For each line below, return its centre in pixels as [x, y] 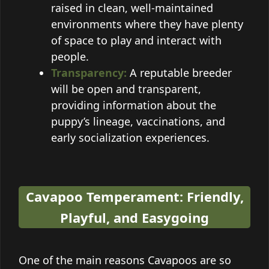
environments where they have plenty [147, 24]
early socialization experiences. [130, 137]
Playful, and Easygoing [134, 217]
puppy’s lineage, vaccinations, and [138, 121]
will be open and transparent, [126, 89]
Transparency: [89, 72]
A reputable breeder [179, 72]
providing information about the [134, 105]
